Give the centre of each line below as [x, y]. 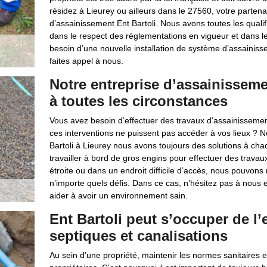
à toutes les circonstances [138, 101]
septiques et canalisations [138, 236]
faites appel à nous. [86, 61]
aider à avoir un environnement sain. [118, 195]
